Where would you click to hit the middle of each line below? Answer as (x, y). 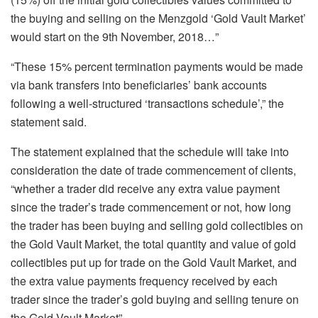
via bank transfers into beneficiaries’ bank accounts (139, 84)
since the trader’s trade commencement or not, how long (151, 207)
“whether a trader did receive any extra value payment (145, 188)
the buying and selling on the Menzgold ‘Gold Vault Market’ (158, 18)
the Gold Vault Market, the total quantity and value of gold (153, 243)
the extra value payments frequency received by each (144, 280)
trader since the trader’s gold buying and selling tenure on (155, 299)
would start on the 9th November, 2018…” (115, 36)
